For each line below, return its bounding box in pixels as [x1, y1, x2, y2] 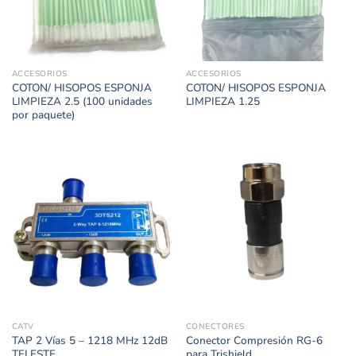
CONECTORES [185, 320, 245, 332]
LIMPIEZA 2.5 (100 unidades [11, 94, 153, 110]
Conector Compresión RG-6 [185, 332, 323, 348]
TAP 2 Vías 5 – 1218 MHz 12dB [11, 332, 168, 348]
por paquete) [11, 107, 75, 123]
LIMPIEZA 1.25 [185, 94, 260, 110]
